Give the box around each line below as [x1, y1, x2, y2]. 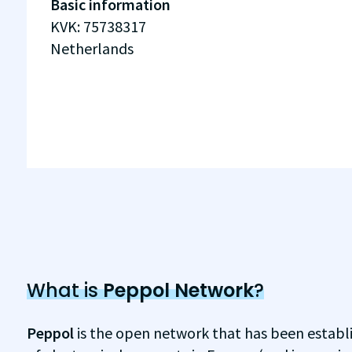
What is [26, 277, 103, 303]
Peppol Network [102, 277, 254, 303]
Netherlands [49, 38, 134, 58]
